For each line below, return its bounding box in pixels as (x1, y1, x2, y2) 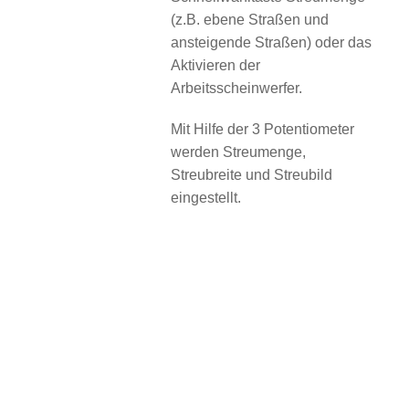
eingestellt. (171, 190, 242, 206)
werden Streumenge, (171, 144, 307, 161)
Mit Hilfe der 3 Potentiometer (171, 121, 355, 138)
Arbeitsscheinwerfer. (171, 80, 303, 97)
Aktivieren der (171, 58, 261, 74)
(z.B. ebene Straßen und (171, 12, 330, 28)
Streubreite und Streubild (171, 167, 333, 184)
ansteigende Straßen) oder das (171, 35, 372, 51)
